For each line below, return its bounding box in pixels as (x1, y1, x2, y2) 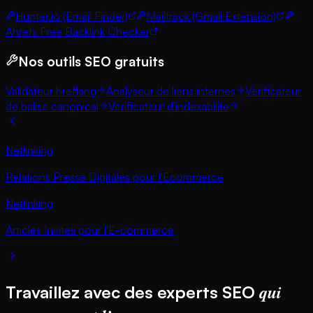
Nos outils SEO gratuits (18, 52, 164, 69)
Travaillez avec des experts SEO (6, 281, 259, 303)
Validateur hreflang (6, 83, 96, 98)
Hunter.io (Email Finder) (15, 9, 128, 24)
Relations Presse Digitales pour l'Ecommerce (6, 169, 224, 184)
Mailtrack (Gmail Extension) (146, 9, 276, 24)
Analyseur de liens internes (106, 83, 235, 98)
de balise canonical (6, 99, 99, 113)
